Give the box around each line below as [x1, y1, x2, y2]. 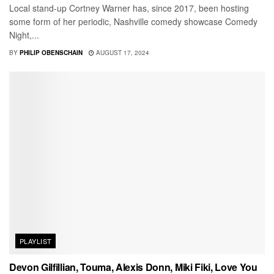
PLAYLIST [20, 236, 52, 246]
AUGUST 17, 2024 [94, 48, 149, 57]
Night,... [9, 29, 39, 42]
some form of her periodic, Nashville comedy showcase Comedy [9, 15, 257, 28]
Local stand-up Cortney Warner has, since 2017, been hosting [9, 2, 249, 15]
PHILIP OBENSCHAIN [20, 48, 83, 57]
